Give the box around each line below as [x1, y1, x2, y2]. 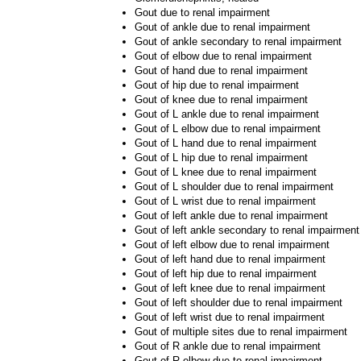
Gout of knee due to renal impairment [135, 93, 308, 106]
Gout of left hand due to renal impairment [135, 253, 326, 265]
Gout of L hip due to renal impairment [135, 151, 308, 164]
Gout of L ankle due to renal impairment [135, 108, 319, 120]
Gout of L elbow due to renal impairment [135, 122, 321, 135]
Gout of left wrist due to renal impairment [135, 311, 325, 323]
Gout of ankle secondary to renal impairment [135, 35, 342, 48]
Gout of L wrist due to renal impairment [135, 195, 316, 207]
